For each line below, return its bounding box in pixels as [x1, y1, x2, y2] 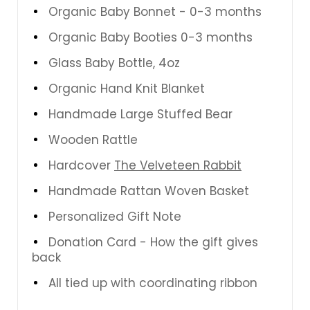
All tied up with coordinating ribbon [48, 274, 257, 291]
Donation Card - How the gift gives [48, 233, 258, 250]
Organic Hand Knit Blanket [48, 80, 205, 97]
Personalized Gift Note [48, 208, 181, 225]
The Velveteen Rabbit [114, 156, 241, 174]
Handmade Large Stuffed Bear [48, 105, 232, 122]
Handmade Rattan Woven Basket [48, 182, 249, 199]
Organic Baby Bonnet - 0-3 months [48, 3, 262, 20]
